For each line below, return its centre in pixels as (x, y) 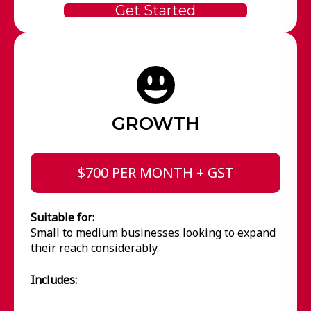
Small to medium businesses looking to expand (153, 232)
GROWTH (155, 123)
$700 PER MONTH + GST (155, 172)
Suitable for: (62, 217)
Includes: (53, 279)
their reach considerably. (94, 247)
